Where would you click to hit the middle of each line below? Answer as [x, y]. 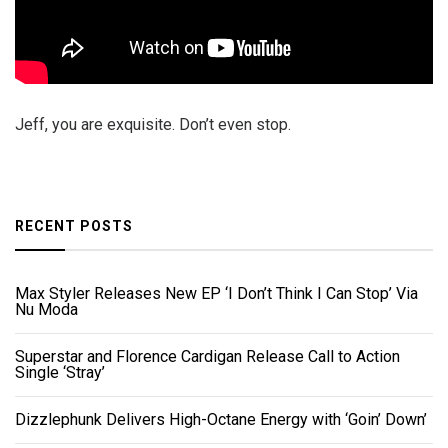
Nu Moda [46, 310]
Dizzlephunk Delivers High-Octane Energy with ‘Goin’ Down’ [221, 420]
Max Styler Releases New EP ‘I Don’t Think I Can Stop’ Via [216, 294]
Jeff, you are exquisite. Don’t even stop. [153, 125]
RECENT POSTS [74, 226]
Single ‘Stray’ [60, 373]
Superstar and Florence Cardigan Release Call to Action [207, 357]
